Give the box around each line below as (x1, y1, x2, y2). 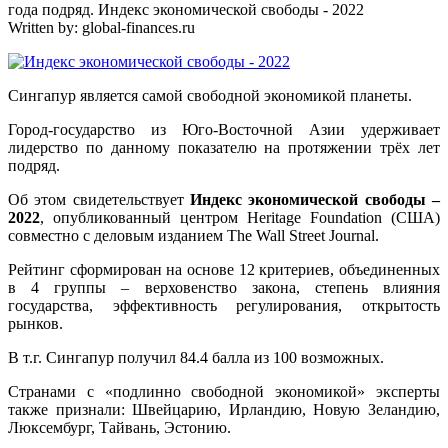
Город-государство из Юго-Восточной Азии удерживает (8, 120, 440, 138)
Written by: (8, 18, 82, 36)
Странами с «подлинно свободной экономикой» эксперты (8, 382, 440, 400)
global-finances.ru (82, 18, 195, 36)
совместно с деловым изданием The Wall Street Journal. (8, 226, 379, 244)
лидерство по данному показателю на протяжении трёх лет (8, 138, 440, 156)
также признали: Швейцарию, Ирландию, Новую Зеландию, (8, 400, 440, 418)
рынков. (8, 314, 63, 332)
